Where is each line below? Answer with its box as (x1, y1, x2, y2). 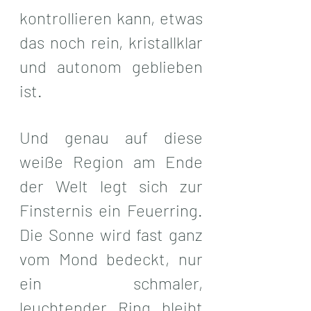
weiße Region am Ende (19, 151, 203, 171)
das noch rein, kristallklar (19, 31, 203, 52)
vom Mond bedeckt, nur (19, 248, 203, 269)
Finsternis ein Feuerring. (19, 199, 203, 220)
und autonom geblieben (19, 56, 203, 76)
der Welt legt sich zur (19, 175, 203, 196)
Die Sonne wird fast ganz (19, 224, 203, 244)
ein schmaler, (19, 272, 203, 293)
